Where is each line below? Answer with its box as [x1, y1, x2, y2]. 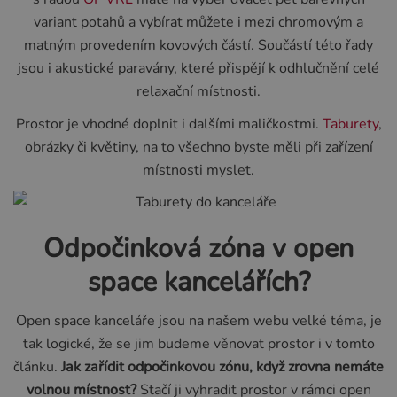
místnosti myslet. [143, 160, 254, 180]
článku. [13, 356, 61, 377]
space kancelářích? [87, 264, 310, 301]
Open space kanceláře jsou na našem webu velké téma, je [15, 310, 382, 331]
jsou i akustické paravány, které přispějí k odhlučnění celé [18, 58, 379, 79]
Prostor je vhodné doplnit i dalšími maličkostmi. [15, 113, 323, 134]
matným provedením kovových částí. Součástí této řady [24, 35, 373, 56]
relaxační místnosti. [136, 82, 261, 102]
